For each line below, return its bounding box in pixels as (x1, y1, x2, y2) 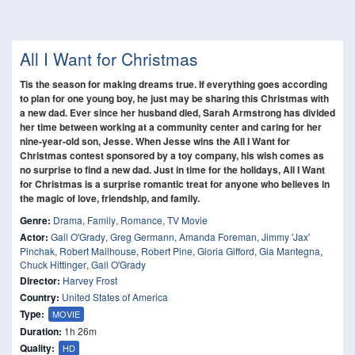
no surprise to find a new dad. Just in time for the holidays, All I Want (20, 162, 325, 177)
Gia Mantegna (259, 244, 320, 258)
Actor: (20, 230, 48, 244)
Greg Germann (110, 230, 174, 243)
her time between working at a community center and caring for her (20, 120, 322, 134)
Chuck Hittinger (20, 258, 86, 271)
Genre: (20, 213, 51, 227)
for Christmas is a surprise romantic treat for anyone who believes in (20, 177, 330, 191)
